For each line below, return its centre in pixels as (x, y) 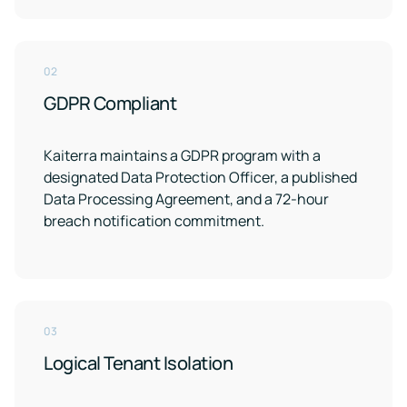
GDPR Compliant (110, 103)
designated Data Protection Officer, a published (200, 177)
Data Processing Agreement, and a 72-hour (186, 199)
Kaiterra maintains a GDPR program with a (182, 155)
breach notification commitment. (154, 221)
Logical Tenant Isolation (138, 363)
